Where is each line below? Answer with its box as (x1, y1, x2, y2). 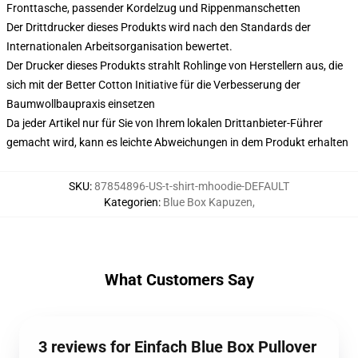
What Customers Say (104, 270, 254, 289)
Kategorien (103, 196, 158, 209)
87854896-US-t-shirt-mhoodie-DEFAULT (94, 180, 289, 193)
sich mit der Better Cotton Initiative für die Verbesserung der (6, 78, 300, 91)
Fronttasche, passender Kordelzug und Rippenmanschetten (6, 2, 300, 14)
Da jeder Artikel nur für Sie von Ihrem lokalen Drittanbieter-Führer (6, 117, 323, 129)
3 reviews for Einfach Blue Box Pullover (38, 337, 316, 356)
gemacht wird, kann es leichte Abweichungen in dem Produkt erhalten (6, 136, 348, 149)
